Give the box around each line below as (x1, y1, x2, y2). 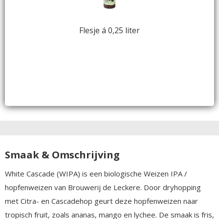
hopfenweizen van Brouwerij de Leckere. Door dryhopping (5, 182, 201, 192)
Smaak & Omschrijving (5, 148, 120, 161)
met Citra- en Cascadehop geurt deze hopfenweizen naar (5, 196, 198, 206)
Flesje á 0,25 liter (79, 24, 140, 36)
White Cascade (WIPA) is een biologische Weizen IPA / (5, 168, 187, 178)
